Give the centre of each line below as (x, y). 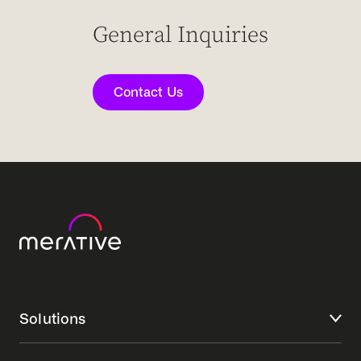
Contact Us (148, 92)
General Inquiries (180, 35)
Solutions (53, 319)
